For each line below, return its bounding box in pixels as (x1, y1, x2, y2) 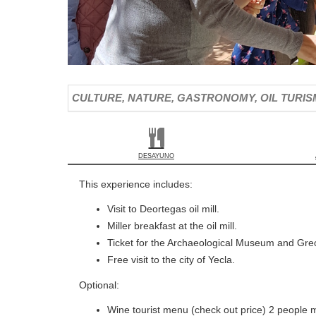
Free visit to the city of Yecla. (107, 254, 235, 266)
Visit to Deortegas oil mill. (107, 203, 219, 215)
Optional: (79, 279, 119, 291)
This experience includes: (79, 178, 193, 190)
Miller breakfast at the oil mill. (107, 220, 237, 232)
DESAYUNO (138, 152, 174, 159)
